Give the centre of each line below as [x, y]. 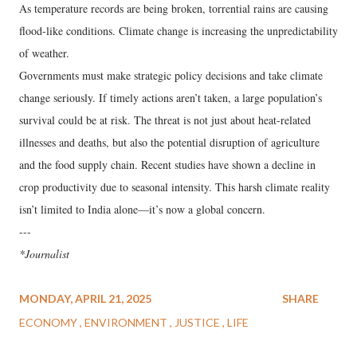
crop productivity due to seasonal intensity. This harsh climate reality [175, 187]
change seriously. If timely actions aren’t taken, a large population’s [171, 98]
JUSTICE [198, 323]
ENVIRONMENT [127, 323]
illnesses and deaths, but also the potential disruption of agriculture [169, 143]
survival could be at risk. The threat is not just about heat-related [165, 120]
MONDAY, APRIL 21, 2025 [85, 299]
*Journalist [44, 254]
